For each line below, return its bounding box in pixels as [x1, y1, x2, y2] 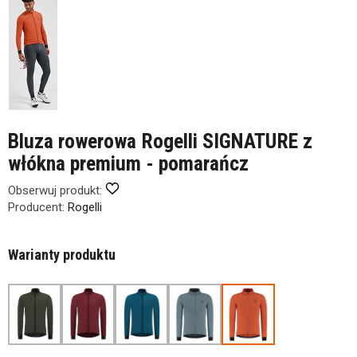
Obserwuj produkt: [8, 183, 102, 198]
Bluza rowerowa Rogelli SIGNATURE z [8, 129, 312, 153]
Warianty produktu [8, 246, 116, 263]
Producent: [8, 200, 65, 214]
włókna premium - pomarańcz [8, 151, 249, 175]
